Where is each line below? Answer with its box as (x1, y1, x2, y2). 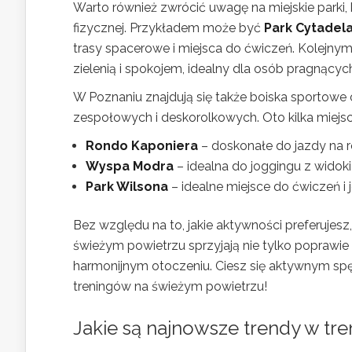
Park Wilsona (86, 179, 168, 194)
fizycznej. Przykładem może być (73, 20, 264, 35)
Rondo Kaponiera (86, 138, 198, 153)
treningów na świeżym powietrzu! (73, 279, 267, 294)
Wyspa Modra (86, 159, 174, 174)
